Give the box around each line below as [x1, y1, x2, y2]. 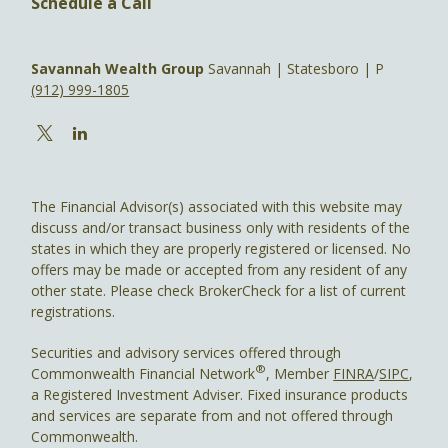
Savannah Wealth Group [31, 58, 205, 78]
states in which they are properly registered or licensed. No [31, 238, 412, 258]
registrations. [31, 301, 116, 321]
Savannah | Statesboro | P [204, 58, 385, 78]
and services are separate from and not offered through [31, 405, 394, 425]
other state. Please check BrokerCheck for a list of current [31, 280, 407, 300]
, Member [266, 363, 334, 383]
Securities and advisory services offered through [31, 342, 342, 362]
